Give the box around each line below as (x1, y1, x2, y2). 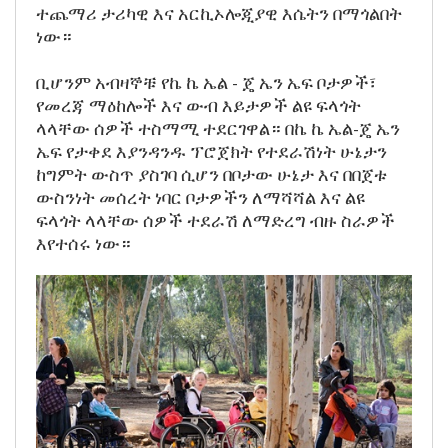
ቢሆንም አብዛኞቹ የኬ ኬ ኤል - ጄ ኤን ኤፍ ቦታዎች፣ (36, 71, 376, 94)
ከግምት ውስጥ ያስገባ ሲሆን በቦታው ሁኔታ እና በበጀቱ (36, 163, 387, 186)
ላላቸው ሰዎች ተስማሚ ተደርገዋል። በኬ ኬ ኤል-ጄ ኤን (36, 117, 400, 140)
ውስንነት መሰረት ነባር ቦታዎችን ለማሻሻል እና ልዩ (36, 186, 365, 209)
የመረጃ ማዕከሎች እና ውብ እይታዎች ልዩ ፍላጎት (36, 94, 361, 117)
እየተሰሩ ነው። (36, 232, 131, 255)
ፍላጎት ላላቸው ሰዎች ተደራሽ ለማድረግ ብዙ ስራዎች (36, 209, 395, 232)
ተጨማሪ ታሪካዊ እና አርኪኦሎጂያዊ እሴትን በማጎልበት (36, 2, 402, 25)
